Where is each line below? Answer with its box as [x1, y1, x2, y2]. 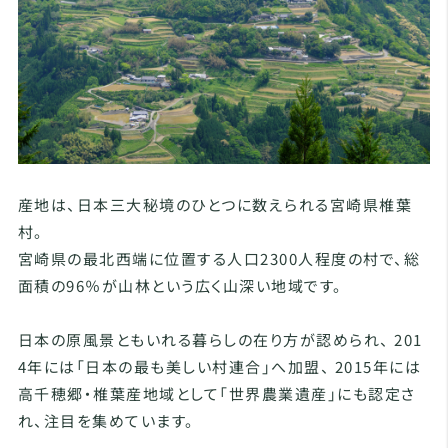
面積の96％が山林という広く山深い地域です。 [17, 274, 343, 296]
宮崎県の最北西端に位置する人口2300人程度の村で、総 [17, 247, 421, 269]
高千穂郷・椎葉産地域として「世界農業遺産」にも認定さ [17, 382, 416, 404]
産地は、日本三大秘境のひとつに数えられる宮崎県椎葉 [17, 193, 413, 215]
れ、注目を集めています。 [17, 409, 195, 431]
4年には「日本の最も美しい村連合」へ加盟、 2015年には [17, 355, 422, 377]
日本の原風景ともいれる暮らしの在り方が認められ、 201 [17, 328, 423, 350]
